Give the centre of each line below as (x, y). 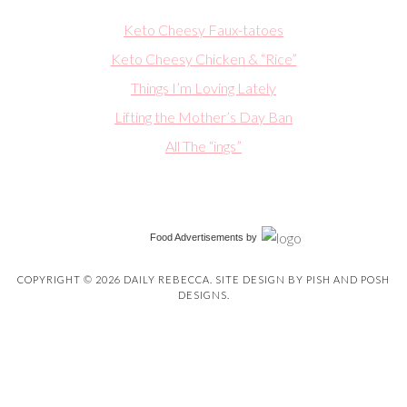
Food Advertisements (197, 238)
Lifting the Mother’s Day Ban (203, 117)
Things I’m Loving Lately (203, 88)
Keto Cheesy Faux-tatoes (203, 30)
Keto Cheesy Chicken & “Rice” (203, 59)
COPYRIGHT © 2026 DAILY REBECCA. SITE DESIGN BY (162, 280)
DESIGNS (202, 295)
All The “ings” (203, 146)
